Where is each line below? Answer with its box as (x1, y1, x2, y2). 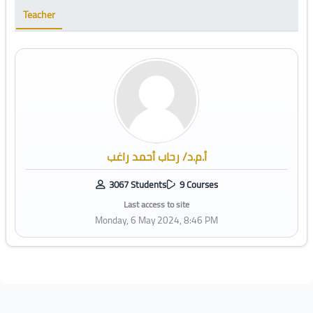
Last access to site (124, 196, 189, 213)
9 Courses (179, 176, 218, 194)
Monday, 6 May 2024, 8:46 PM (95, 211, 218, 230)
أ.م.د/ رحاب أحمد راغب (106, 146, 207, 168)
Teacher (23, 6, 55, 24)
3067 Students (108, 176, 166, 194)
